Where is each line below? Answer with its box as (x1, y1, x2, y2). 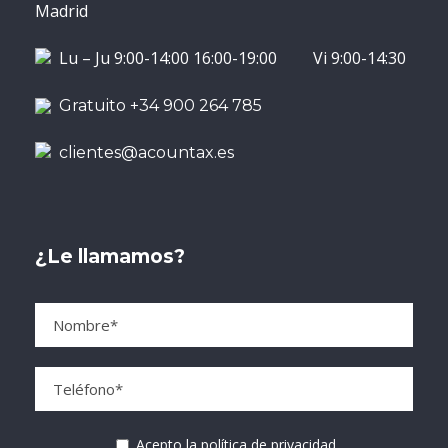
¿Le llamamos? (35, 244, 185, 268)
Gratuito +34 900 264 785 (51, 95, 262, 115)
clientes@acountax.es (59, 142, 234, 162)
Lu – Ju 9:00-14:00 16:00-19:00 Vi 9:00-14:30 (51, 46, 406, 69)
